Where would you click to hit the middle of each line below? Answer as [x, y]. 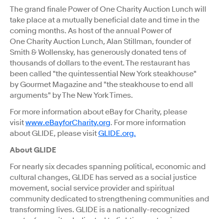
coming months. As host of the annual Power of [91, 31]
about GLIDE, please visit [54, 133]
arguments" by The [43, 95]
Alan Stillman [129, 41]
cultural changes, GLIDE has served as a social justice [103, 177]
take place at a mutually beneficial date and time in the [105, 20]
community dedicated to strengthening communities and [109, 199]
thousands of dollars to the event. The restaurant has [100, 63]
